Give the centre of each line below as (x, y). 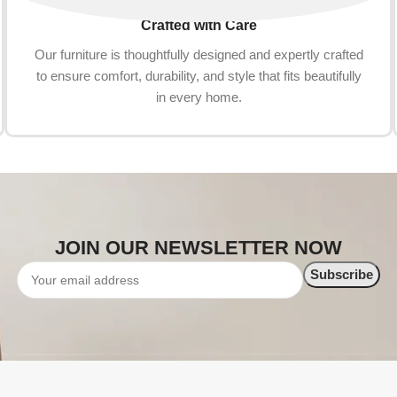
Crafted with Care (198, 25)
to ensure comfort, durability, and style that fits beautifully (198, 75)
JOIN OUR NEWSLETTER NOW (198, 247)
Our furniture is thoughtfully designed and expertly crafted (198, 54)
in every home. (198, 97)
